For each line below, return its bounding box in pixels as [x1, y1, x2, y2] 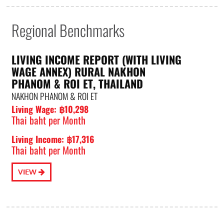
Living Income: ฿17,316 [11, 132, 94, 146]
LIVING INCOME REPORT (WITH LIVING [11, 51, 182, 68]
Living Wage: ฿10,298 [11, 102, 89, 116]
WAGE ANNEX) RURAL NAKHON [11, 63, 146, 80]
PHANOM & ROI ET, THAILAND [11, 75, 143, 92]
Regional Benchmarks [11, 18, 125, 42]
